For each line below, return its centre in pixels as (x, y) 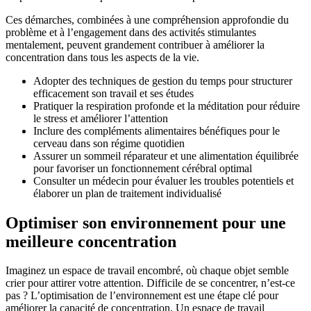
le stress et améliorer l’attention (101, 118)
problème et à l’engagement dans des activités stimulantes (131, 32)
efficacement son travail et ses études (114, 93)
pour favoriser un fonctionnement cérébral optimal (143, 168)
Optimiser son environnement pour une (146, 222)
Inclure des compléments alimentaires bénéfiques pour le (157, 131)
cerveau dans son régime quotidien (109, 143)
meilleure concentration (91, 241)
